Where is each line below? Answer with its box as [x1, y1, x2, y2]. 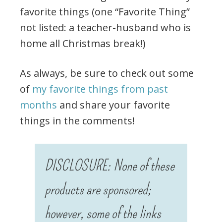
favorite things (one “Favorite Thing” [20, 5, 190, 19]
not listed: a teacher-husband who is [20, 21, 191, 35]
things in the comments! [20, 114, 135, 128]
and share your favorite [57, 98, 170, 112]
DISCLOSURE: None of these [45, 157, 174, 175]
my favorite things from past [32, 82, 168, 96]
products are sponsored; [45, 180, 151, 199]
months [20, 98, 57, 112]
